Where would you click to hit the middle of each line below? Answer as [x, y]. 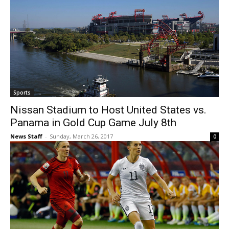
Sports [22, 93]
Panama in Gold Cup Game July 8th [93, 123]
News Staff [26, 136]
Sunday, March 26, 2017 [81, 136]
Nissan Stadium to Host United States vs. [108, 110]
